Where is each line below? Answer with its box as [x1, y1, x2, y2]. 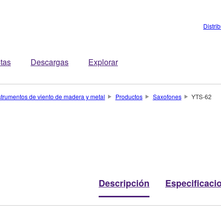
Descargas [31, 56, 69, 68]
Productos [115, 92, 143, 101]
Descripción [99, 176, 149, 189]
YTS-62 [191, 92, 212, 101]
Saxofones [152, 92, 182, 101]
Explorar [88, 56, 118, 68]
